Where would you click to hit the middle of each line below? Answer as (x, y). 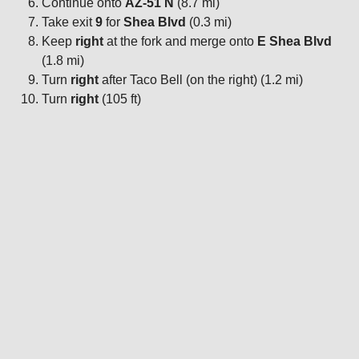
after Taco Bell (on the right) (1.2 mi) (201, 79)
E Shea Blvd (294, 41)
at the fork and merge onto (180, 41)
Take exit (69, 22)
